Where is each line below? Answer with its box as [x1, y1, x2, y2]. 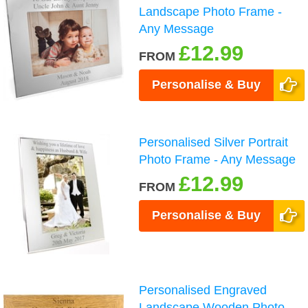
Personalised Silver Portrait [139, 135, 289, 150]
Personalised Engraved [139, 283, 267, 298]
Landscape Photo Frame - [139, 4, 283, 19]
